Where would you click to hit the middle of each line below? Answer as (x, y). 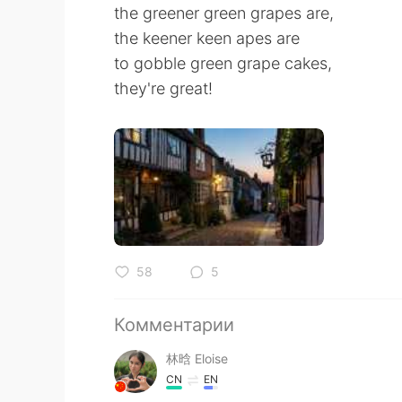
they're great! (163, 88)
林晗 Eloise (197, 358)
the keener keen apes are (207, 38)
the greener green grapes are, (224, 13)
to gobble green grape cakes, (223, 63)
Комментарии (174, 324)
